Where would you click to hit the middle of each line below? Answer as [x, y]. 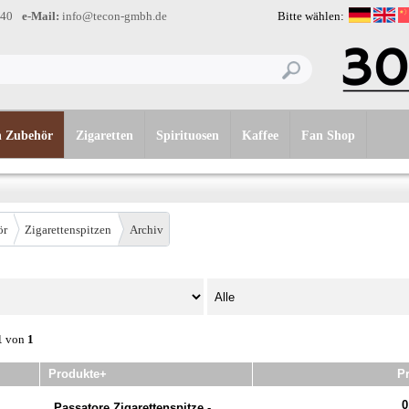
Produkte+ [78, 374]
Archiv [146, 229]
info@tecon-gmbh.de [113, 16]
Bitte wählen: [311, 16]
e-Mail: [41, 16]
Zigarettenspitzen [68, 229]
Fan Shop [328, 136]
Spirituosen [188, 136]
